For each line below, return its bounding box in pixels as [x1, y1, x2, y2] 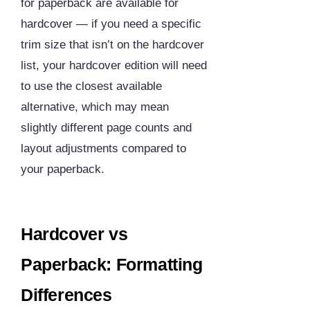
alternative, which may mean [21, 100, 169, 114]
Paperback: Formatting [21, 255, 203, 275]
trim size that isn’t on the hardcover [21, 38, 204, 52]
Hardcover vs [21, 224, 128, 244]
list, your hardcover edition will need [21, 59, 207, 73]
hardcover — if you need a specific [21, 17, 201, 31]
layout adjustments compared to [21, 142, 186, 156]
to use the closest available [21, 80, 162, 93]
